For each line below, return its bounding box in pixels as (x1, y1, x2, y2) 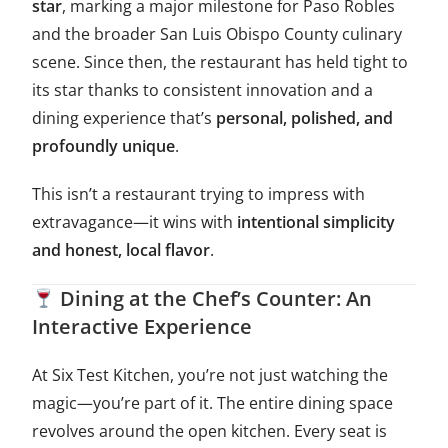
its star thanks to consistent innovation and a (32, 79, 374, 102)
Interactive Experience (32, 313, 253, 341)
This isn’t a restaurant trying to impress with (32, 183, 366, 206)
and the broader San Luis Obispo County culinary (32, 23, 403, 46)
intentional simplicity (237, 211, 396, 234)
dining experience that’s (32, 107, 217, 130)
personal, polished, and (216, 107, 394, 130)
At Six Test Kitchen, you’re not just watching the (32, 364, 389, 387)
